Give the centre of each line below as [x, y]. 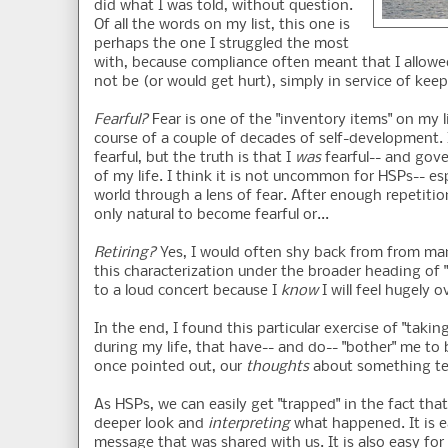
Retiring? [125, 253]
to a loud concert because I [187, 291]
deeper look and [151, 424]
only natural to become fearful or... [211, 215]
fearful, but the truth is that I [194, 158]
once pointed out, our [170, 367]
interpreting [249, 424]
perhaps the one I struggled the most [221, 44]
